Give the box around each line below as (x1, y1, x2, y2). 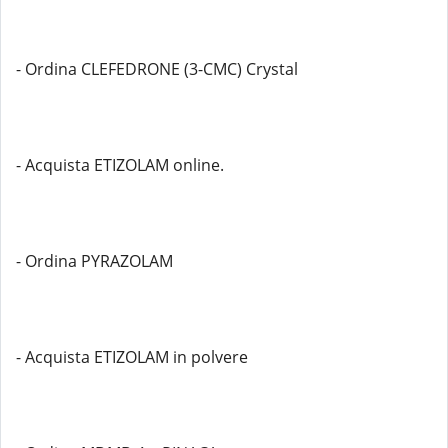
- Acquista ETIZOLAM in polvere (16, 346, 248, 368)
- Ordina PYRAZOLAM (16, 250, 173, 272)
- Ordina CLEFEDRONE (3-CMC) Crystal (16, 58, 298, 80)
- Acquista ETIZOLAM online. (16, 154, 224, 176)
